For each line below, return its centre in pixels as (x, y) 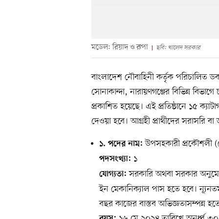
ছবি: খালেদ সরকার (178, 47)
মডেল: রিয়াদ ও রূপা (120, 47)
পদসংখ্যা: (115, 159)
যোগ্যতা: (113, 174)
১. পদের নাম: (121, 144)
